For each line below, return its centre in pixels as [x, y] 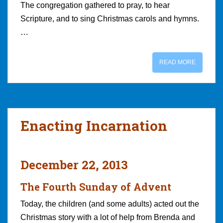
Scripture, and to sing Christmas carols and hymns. [110, 18]
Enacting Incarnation [94, 125]
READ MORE [177, 62]
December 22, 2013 [74, 165]
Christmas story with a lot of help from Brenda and [108, 217]
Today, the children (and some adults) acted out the [110, 204]
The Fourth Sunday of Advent [96, 186]
